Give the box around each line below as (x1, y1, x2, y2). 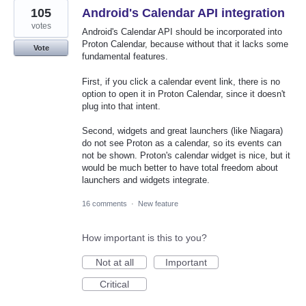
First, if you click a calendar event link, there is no (82, 76, 280, 87)
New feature (138, 199, 178, 208)
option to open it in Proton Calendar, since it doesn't (82, 88, 286, 99)
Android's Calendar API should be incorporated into (82, 27, 282, 38)
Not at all (95, 256, 134, 268)
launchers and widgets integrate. (82, 174, 210, 185)
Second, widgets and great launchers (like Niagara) (82, 125, 283, 136)
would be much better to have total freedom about (82, 162, 278, 173)
